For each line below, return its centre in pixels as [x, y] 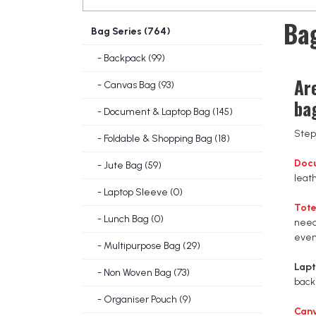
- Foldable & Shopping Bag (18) [160, 138]
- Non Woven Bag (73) [140, 272]
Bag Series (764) [131, 31]
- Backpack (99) [128, 58]
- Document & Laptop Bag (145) [162, 111]
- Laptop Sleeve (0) [137, 192]
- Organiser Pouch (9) [141, 299]
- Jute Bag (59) [126, 165]
